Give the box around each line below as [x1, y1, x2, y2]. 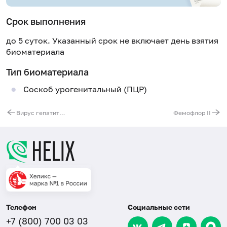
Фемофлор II [173, 108, 211, 117]
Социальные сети [128, 202, 190, 211]
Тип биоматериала [6, 66, 89, 78]
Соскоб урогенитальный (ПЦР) [23, 84, 147, 95]
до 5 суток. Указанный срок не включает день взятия [6, 35, 218, 46]
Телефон [6, 202, 36, 211]
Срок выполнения [6, 16, 86, 27]
